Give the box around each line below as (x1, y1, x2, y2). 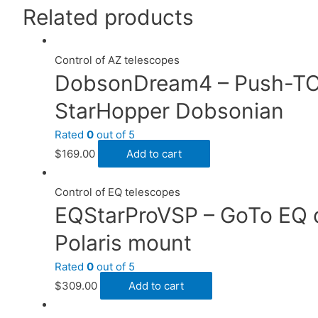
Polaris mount (55, 229, 192, 256)
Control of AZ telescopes (55, 53, 180, 67)
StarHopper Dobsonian (55, 97, 284, 124)
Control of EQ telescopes (55, 185, 180, 199)
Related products (23, 4, 194, 30)
